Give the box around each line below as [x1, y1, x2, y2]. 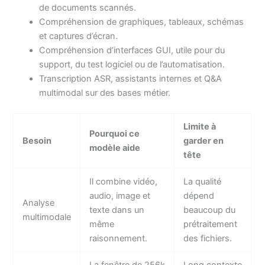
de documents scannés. [39, 2, 137, 13]
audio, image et [89, 190, 151, 201]
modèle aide [89, 142, 141, 153]
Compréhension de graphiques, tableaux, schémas [39, 16, 244, 27]
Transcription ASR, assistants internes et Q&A [39, 73, 222, 84]
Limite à [183, 121, 216, 132]
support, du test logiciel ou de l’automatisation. [39, 59, 225, 70]
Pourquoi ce [89, 128, 140, 139]
